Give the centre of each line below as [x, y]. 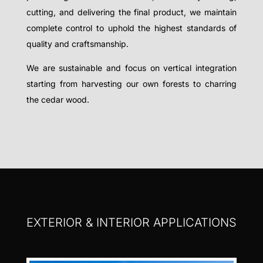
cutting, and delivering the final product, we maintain [131, 12]
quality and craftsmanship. [77, 44]
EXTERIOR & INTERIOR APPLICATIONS [131, 223]
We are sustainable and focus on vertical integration [131, 68]
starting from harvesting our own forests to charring [131, 84]
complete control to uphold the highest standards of [131, 28]
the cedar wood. [58, 100]
